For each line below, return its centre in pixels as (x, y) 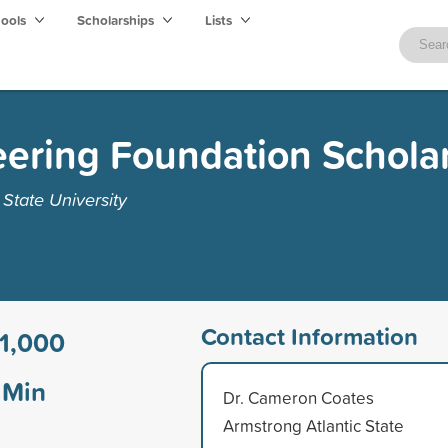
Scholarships (117, 20)
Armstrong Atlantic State (313, 425)
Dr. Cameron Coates (298, 397)
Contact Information (309, 335)
